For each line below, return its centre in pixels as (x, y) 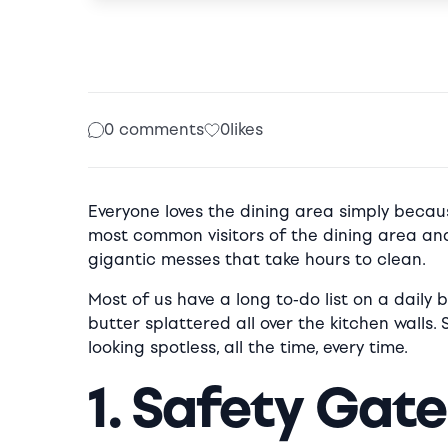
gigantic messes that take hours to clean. (257, 259)
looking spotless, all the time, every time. (248, 347)
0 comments (154, 129)
